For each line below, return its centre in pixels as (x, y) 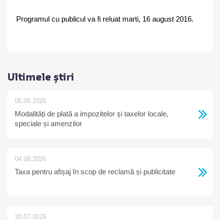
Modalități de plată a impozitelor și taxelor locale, (92, 114)
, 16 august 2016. (166, 19)
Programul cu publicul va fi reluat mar (76, 19)
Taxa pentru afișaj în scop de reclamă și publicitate (95, 172)
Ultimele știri (41, 77)
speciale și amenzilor (48, 124)
